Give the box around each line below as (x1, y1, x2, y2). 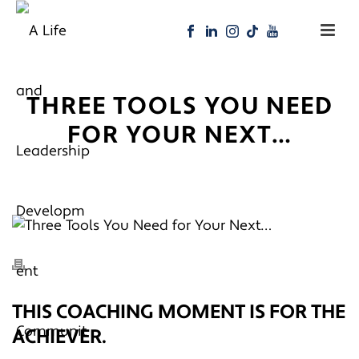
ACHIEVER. (12, 324, 107, 349)
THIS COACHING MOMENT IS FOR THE (12, 299, 345, 325)
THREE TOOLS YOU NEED (26, 91, 333, 122)
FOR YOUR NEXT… (67, 120, 292, 151)
